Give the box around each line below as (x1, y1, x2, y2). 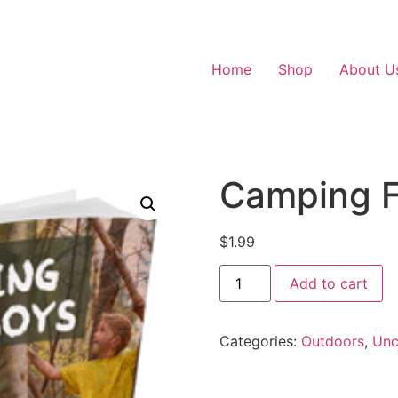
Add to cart (289, 275, 368, 293)
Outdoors (300, 332, 364, 351)
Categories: (219, 332, 301, 351)
